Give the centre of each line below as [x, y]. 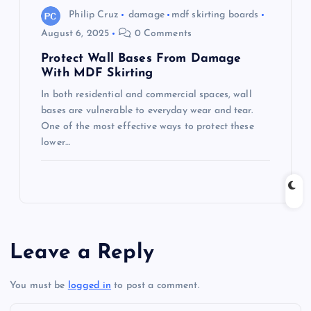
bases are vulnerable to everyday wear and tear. [147, 110]
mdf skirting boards [215, 15]
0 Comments [162, 33]
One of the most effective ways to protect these [148, 126]
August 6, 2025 [75, 33]
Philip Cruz [94, 15]
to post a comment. [155, 286]
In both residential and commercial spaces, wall [146, 94]
